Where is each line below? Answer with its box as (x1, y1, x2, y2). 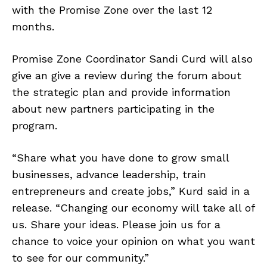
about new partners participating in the (12, 103, 215, 116)
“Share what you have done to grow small (12, 151, 229, 164)
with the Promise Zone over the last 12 (12, 4, 212, 17)
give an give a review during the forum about (12, 69, 241, 82)
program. (12, 119, 57, 132)
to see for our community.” (12, 252, 149, 265)
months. (12, 20, 54, 33)
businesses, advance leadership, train (12, 168, 206, 181)
